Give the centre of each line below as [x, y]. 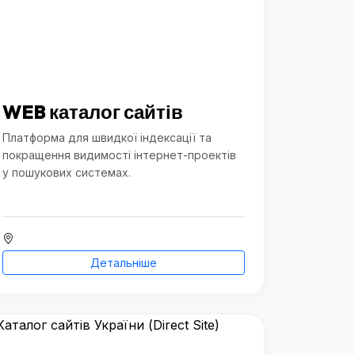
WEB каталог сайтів [93, 112]
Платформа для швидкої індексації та [107, 137]
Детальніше [124, 263]
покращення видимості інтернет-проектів [119, 155]
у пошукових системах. [67, 172]
